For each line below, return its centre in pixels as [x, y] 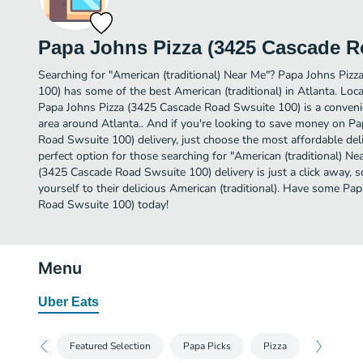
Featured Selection [110, 346]
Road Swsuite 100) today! [103, 205]
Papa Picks [207, 346]
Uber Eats [68, 302]
